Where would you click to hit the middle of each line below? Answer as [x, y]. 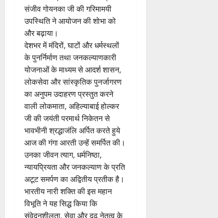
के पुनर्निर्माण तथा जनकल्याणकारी [70, 57]
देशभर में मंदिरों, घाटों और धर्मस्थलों [72, 45]
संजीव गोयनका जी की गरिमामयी [68, 9]
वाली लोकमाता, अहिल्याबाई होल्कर [72, 106]
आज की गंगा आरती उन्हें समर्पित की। [75, 142]
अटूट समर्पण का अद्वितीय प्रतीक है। [74, 179]
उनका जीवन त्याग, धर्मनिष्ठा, [63, 154]
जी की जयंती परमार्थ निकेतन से [67, 118]
